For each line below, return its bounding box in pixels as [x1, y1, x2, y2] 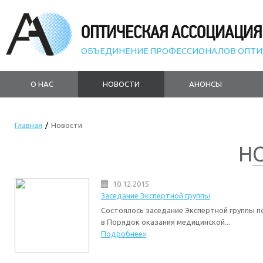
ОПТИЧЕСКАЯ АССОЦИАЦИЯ [81, 22, 262, 43]
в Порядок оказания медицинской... [101, 218, 230, 226]
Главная [15, 121, 42, 129]
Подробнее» [101, 230, 146, 238]
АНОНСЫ [189, 80, 222, 88]
